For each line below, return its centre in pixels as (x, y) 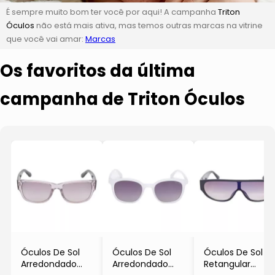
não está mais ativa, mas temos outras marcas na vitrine (149, 25)
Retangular (227, 264)
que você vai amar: (46, 39)
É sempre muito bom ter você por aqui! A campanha (112, 12)
